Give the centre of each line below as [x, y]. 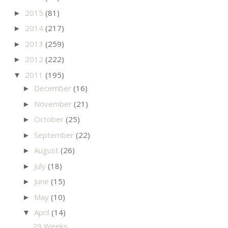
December [54, 88]
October [50, 119]
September [55, 135]
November [54, 104]
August [47, 150]
